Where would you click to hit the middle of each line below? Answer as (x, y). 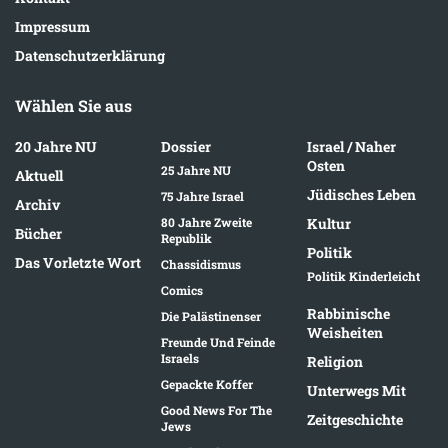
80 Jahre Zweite (206, 221)
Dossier (186, 146)
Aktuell (39, 175)
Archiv (38, 204)
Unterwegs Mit (356, 390)
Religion (335, 361)
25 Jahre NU (196, 169)
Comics (182, 289)
